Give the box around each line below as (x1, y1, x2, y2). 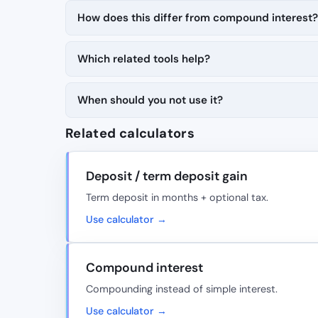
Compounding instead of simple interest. (86, 282, 278, 295)
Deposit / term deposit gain (86, 168, 248, 185)
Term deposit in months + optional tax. (86, 191, 268, 204)
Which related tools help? (77, 52, 210, 67)
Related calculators (65, 125, 194, 143)
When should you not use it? (77, 93, 223, 108)
